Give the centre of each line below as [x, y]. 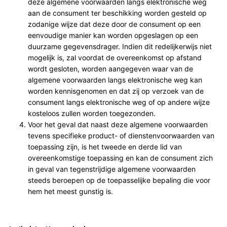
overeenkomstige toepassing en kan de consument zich [120, 158]
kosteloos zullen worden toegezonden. [92, 113]
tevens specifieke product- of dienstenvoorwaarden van [121, 135]
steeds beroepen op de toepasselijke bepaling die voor [119, 180]
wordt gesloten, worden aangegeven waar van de [110, 68]
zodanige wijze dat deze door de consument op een [114, 24]
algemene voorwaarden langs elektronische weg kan [115, 80]
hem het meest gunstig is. [70, 191]
